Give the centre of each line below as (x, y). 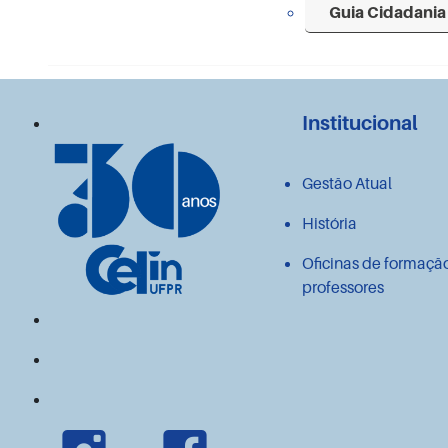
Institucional (360, 122)
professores (343, 286)
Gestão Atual (347, 182)
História (330, 222)
